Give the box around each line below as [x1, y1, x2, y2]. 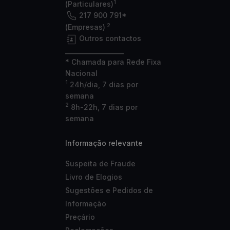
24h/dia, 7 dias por [68, 80, 138, 89]
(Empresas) [65, 23, 105, 32]
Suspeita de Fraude [65, 159, 136, 168]
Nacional [65, 68, 98, 78]
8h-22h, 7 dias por [69, 102, 138, 111]
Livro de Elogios [65, 172, 122, 181]
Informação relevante [65, 138, 143, 147]
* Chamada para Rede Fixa [65, 57, 161, 66]
